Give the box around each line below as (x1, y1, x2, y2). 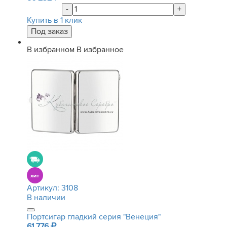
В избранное (77, 45, 124, 55)
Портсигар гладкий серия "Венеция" (27, 212, 161, 222)
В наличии (27, 193, 65, 203)
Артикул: (27, 183, 61, 193)
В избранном (27, 45, 74, 55)
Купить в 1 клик (27, 15, 82, 25)
